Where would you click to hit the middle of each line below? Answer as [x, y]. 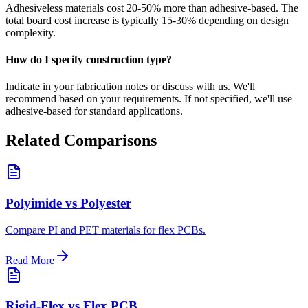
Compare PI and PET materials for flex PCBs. [106, 230]
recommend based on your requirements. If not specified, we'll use [149, 99]
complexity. [31, 32]
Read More [30, 260]
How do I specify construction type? [89, 60]
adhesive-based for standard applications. [94, 111]
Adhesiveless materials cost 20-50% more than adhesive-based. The [152, 8]
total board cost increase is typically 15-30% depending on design [147, 20]
